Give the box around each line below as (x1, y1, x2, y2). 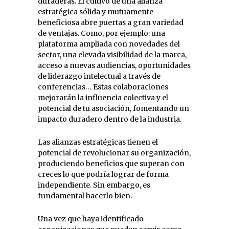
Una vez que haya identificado (38, 214, 144, 223)
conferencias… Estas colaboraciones (38, 82, 168, 91)
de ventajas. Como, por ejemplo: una (38, 28, 165, 38)
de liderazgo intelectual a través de (38, 71, 161, 81)
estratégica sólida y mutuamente (38, 7, 153, 16)
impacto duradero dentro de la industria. (38, 114, 181, 124)
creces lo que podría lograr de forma (38, 169, 169, 179)
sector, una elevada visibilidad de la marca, (38, 50, 187, 59)
